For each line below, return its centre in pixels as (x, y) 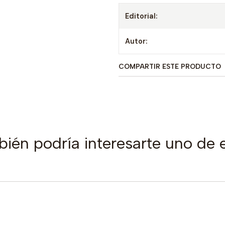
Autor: (136, 41)
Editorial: (141, 16)
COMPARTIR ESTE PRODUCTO (170, 66)
